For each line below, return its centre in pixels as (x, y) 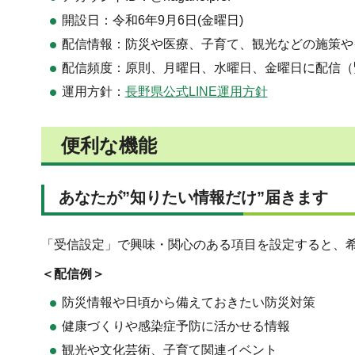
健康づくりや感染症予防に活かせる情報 (176, 326)
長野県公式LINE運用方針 (196, 91)
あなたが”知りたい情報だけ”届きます (193, 197)
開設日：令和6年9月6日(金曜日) (152, 20)
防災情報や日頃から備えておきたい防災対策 (188, 303)
